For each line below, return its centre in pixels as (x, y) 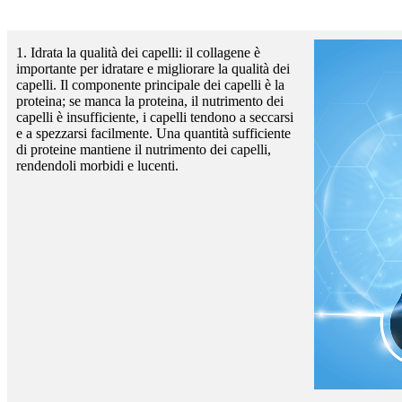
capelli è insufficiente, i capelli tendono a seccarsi (155, 117)
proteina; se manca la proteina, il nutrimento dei (150, 100)
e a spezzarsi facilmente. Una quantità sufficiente (153, 133)
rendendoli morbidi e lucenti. (97, 165)
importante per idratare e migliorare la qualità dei (153, 68)
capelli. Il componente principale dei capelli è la (150, 84)
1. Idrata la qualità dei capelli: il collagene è (138, 52)
